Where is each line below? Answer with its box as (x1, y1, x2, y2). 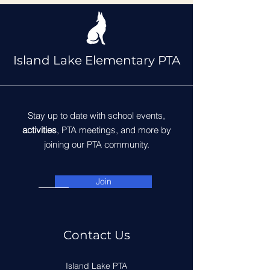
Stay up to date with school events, (28, 110, 165, 121)
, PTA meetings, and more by (56, 124, 171, 136)
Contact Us (63, 228, 130, 242)
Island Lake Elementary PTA (13, 53, 180, 67)
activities (22, 124, 57, 136)
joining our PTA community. (43, 139, 149, 150)
